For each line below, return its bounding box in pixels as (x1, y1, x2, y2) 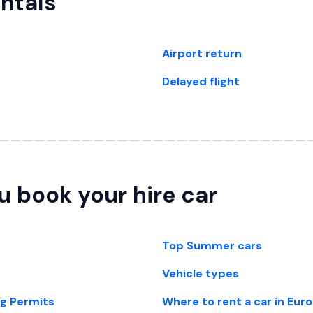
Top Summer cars (162, 238, 262, 253)
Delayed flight (162, 74, 240, 89)
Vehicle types (162, 266, 239, 281)
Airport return (162, 46, 242, 61)
